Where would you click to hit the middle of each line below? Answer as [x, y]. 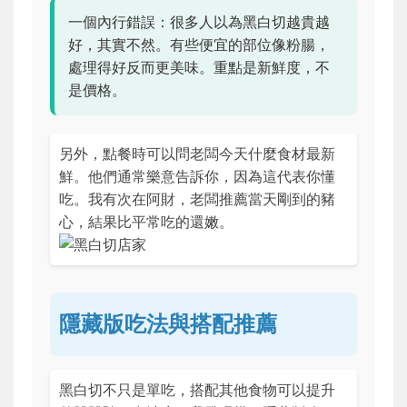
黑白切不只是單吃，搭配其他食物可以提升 [197, 389]
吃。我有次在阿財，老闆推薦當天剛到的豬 [197, 199]
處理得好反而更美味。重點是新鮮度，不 [199, 67]
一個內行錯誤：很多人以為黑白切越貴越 [199, 21]
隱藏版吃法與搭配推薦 [168, 323]
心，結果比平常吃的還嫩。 [146, 221]
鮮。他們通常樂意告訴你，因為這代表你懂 [197, 176]
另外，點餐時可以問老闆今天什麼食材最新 [197, 153]
